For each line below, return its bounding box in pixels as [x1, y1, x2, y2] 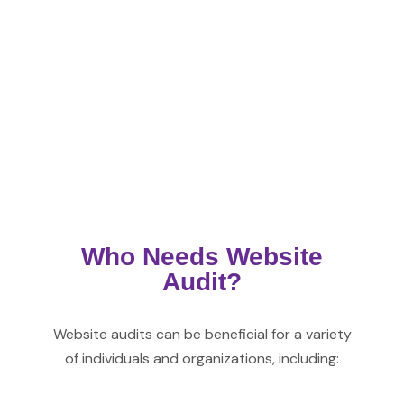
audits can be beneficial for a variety [106, 325, 352, 344]
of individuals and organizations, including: [65, 349, 339, 368]
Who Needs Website [81, 243, 323, 271]
